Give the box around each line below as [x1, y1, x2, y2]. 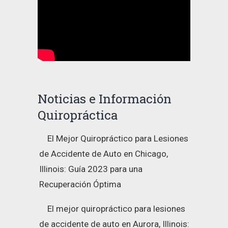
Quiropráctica [38, 106, 118, 123]
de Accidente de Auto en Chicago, [39, 148, 168, 159]
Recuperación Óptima [39, 179, 121, 189]
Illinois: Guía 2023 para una [39, 163, 142, 174]
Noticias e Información [38, 90, 172, 107]
